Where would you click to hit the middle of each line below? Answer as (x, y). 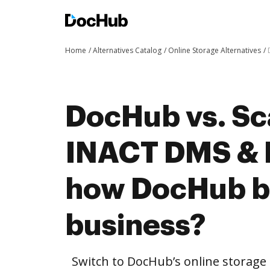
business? (135, 225)
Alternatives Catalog (127, 50)
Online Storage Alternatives (215, 50)
